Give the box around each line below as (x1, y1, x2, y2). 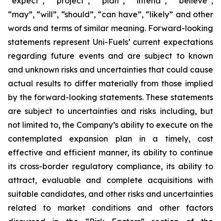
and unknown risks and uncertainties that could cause (8, 64, 213, 74)
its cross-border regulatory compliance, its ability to (8, 161, 213, 171)
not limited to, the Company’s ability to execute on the (8, 119, 213, 130)
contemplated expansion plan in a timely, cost (8, 133, 213, 144)
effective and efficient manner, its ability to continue (8, 147, 213, 157)
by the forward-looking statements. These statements (8, 92, 213, 102)
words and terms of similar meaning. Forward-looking (8, 23, 213, 33)
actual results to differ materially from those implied (8, 78, 213, 88)
